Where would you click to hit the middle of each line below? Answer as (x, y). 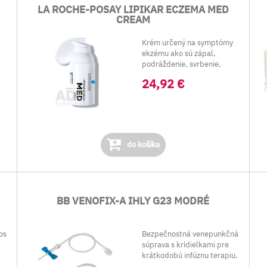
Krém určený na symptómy (188, 43)
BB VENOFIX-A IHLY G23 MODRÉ (133, 201)
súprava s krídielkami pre (186, 245)
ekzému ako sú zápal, (179, 53)
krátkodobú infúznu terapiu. (190, 255)
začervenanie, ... (170, 75)
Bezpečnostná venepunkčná (190, 234)
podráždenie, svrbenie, (182, 64)
